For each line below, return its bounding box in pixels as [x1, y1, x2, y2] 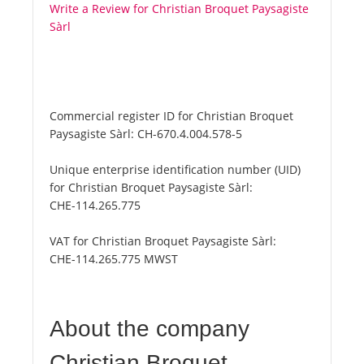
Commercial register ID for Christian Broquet [50, 108, 293, 124]
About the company [50, 316, 249, 342]
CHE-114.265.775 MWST [50, 251, 178, 267]
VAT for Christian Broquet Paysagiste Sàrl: [50, 233, 276, 249]
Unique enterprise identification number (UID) [50, 162, 301, 178]
